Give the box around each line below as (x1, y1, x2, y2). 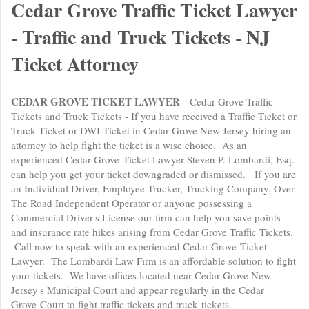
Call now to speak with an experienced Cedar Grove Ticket (11, 239, 267, 253)
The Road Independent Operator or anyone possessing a (11, 196, 252, 210)
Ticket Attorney (11, 50, 139, 78)
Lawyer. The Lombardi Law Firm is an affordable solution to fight (11, 254, 296, 268)
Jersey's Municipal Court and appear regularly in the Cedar (11, 283, 264, 297)
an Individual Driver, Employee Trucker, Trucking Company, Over (11, 181, 295, 195)
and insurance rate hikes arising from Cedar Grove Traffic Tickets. (11, 225, 293, 239)
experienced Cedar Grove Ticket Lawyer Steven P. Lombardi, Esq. (11, 152, 295, 166)
